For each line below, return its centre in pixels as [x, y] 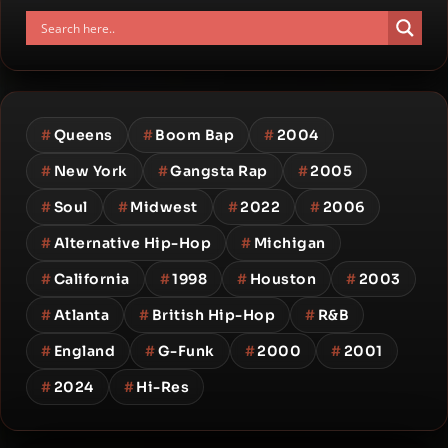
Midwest [164, 207]
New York [90, 171]
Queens [83, 135]
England [84, 351]
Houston [282, 279]
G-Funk [186, 351]
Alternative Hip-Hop [132, 243]
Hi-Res [162, 387]
